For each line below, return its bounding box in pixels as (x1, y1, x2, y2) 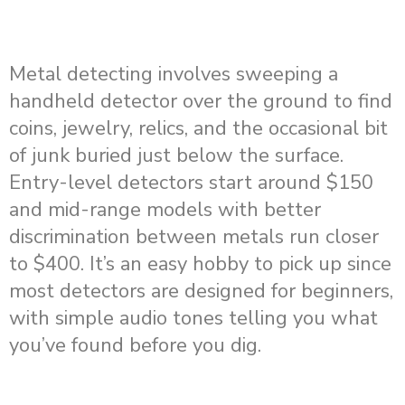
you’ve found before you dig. (9, 332, 261, 360)
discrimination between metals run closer (9, 223, 379, 251)
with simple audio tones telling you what (9, 305, 378, 333)
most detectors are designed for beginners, (9, 278, 393, 306)
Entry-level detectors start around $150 (9, 169, 373, 197)
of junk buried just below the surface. (9, 142, 344, 170)
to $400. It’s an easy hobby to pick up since (9, 250, 391, 278)
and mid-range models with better (9, 196, 321, 224)
